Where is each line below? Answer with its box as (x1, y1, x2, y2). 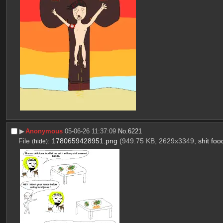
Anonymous (25, 127, 63, 135)
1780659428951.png (51, 137, 117, 145)
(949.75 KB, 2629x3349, (119, 137, 198, 145)
